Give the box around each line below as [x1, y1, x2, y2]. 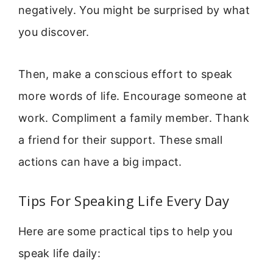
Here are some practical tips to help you [18, 225, 233, 238]
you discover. [18, 26, 90, 39]
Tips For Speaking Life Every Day [18, 191, 230, 210]
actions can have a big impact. [18, 155, 182, 168]
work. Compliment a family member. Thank [18, 111, 250, 124]
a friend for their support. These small [18, 133, 223, 146]
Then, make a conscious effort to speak [18, 67, 233, 80]
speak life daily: [18, 247, 101, 260]
